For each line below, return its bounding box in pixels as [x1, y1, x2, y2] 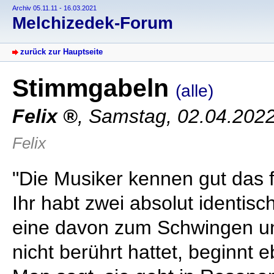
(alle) [176, 81, 213, 101]
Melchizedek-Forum [12, 13, 173, 33]
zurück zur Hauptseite [20, 47, 103, 57]
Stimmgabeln [12, 74, 176, 103]
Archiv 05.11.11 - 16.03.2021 [12, 4, 97, 12]
